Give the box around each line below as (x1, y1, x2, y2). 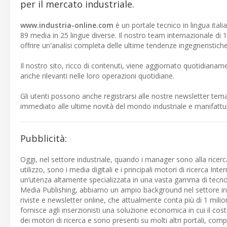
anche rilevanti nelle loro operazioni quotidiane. (20, 71, 174, 81)
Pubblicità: (20, 132, 67, 144)
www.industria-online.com (20, 20, 113, 30)
